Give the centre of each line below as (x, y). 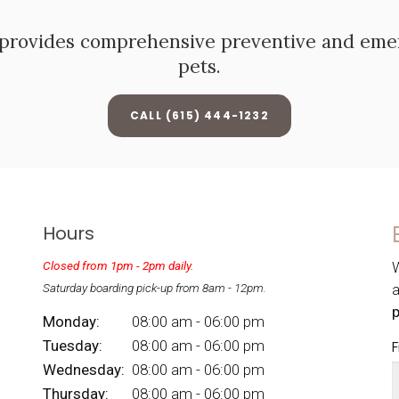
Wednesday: (83, 369)
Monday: (71, 321)
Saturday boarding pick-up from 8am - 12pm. (154, 288)
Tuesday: (72, 345)
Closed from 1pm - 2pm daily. (118, 266)
